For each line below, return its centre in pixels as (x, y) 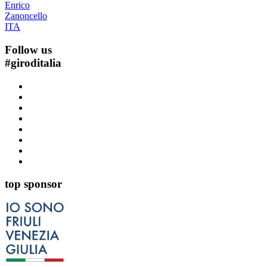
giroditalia (36, 63)
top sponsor (33, 184)
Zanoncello (26, 16)
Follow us (28, 50)
